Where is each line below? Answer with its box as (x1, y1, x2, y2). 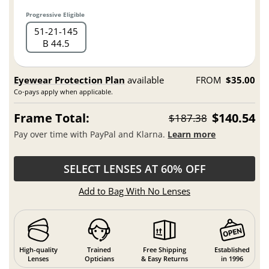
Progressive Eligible (26, 10, 85, 19)
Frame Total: (14, 110, 90, 126)
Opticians (84, 253, 114, 263)
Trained (87, 244, 112, 254)
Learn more (168, 128, 216, 140)
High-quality (19, 244, 58, 254)
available (125, 74, 165, 86)
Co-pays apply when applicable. (14, 87, 113, 96)
